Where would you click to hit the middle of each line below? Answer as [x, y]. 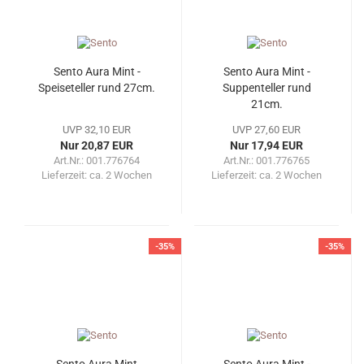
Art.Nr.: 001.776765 [266, 160]
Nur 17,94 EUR [266, 145]
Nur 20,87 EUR [97, 145]
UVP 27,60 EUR [266, 129]
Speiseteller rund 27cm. [97, 87]
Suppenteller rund [266, 87]
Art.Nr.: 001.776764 [97, 160]
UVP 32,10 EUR [97, 129]
